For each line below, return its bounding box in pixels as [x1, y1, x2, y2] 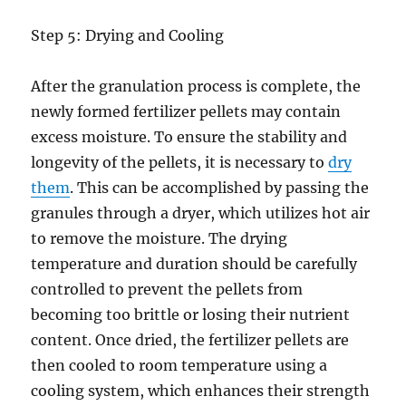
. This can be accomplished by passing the [70, 179, 370, 197]
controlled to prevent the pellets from [31, 280, 304, 298]
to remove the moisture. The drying [31, 229, 288, 247]
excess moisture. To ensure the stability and [31, 128, 348, 146]
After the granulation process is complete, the [31, 77, 362, 95]
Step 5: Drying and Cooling [31, 26, 225, 44]
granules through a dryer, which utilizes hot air [31, 204, 371, 222]
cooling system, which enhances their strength [31, 382, 371, 400]
